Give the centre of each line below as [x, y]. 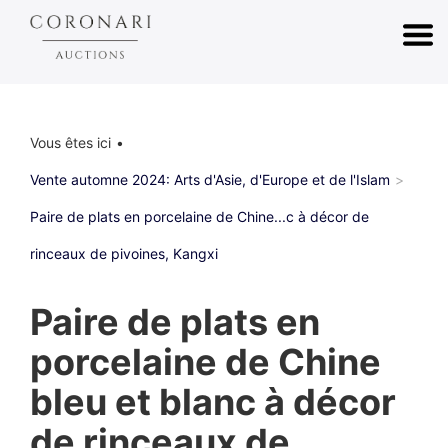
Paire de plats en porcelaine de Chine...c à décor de [199, 216]
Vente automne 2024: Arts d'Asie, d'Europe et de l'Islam [210, 179]
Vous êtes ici [70, 142]
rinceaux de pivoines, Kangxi [124, 253]
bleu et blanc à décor [213, 402]
